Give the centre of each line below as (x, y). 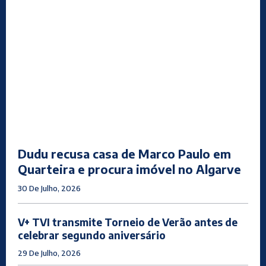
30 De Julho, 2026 (49, 189)
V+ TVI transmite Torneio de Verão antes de (128, 222)
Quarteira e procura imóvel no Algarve (129, 169)
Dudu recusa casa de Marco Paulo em (124, 154)
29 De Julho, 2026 (49, 253)
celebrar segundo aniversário (92, 235)
